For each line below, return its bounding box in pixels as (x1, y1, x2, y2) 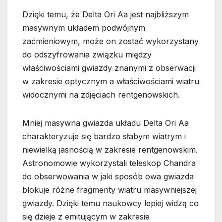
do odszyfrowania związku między (22, 50, 152, 60)
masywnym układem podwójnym (22, 23, 145, 33)
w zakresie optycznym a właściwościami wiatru (22, 76, 199, 87)
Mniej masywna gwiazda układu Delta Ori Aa (22, 118, 189, 128)
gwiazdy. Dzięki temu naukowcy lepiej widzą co (22, 198, 199, 209)
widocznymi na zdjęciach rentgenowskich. (22, 90, 180, 100)
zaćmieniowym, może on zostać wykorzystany (22, 36, 199, 47)
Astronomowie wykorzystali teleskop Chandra (22, 158, 196, 168)
